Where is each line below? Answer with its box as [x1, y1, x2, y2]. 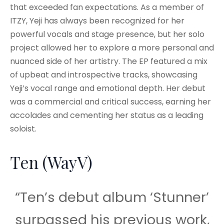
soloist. [10, 123, 36, 135]
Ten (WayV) [10, 151, 92, 173]
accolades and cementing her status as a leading [10, 109, 203, 121]
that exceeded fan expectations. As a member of [10, 1, 204, 13]
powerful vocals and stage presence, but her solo [10, 28, 204, 40]
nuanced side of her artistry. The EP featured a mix [10, 55, 207, 67]
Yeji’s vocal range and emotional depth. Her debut [10, 82, 205, 94]
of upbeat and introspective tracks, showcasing [10, 69, 197, 81]
